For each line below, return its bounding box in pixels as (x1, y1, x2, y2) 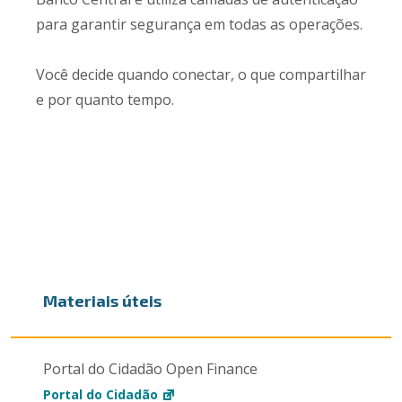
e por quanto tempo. (36, 90, 174, 109)
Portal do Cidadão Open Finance (42, 359, 258, 379)
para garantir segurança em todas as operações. (36, 14, 363, 34)
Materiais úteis (42, 291, 162, 310)
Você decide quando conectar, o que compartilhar (36, 65, 366, 84)
